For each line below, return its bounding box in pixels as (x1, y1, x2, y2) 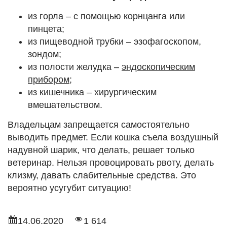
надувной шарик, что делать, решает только (8, 145, 195, 156)
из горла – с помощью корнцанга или (28, 11, 185, 21)
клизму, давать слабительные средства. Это (8, 170, 196, 181)
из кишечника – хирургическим (28, 87, 157, 97)
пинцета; (28, 23, 64, 34)
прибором (28, 74, 69, 85)
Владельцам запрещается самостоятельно (8, 120, 190, 130)
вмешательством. (28, 99, 102, 110)
